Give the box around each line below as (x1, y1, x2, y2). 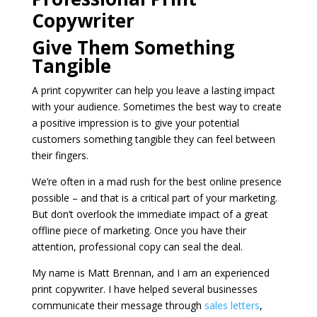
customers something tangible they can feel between (31, 132, 275, 146)
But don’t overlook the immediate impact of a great (31, 207, 268, 221)
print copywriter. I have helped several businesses (31, 282, 258, 296)
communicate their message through (31, 298, 204, 312)
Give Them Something (31, 34, 234, 60)
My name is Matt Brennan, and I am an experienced (31, 265, 270, 279)
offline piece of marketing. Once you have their (31, 223, 246, 237)
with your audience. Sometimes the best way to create (31, 99, 282, 113)
